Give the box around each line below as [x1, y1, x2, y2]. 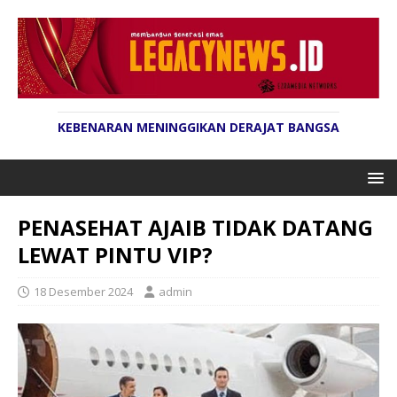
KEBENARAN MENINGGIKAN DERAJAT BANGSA [58, 119, 339, 136]
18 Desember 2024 [34, 284, 133, 300]
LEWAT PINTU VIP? [18, 240, 213, 270]
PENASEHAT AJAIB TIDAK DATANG [18, 213, 373, 243]
